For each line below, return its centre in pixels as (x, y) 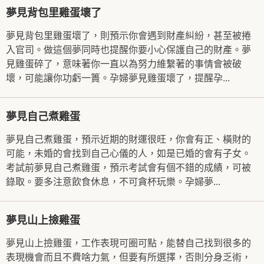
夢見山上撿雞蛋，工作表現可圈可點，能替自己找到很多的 (128, 243)
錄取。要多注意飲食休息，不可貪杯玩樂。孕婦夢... (113, 182)
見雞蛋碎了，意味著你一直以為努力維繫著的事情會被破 (124, 64)
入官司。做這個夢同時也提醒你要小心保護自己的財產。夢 (128, 50)
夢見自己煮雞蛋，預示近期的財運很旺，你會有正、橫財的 (128, 139)
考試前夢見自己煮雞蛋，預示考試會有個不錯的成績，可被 (128, 168)
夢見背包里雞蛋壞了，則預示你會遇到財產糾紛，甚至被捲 (128, 36)
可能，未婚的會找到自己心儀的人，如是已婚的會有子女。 (128, 154)
